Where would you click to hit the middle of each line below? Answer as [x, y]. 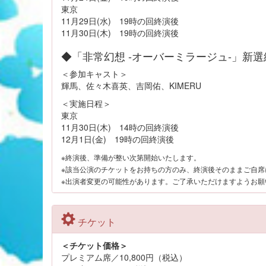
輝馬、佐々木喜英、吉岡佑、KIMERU [131, 85]
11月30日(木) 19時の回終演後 [120, 33]
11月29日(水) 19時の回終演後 [120, 21]
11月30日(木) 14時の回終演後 [120, 127]
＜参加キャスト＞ [94, 74]
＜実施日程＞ [86, 103]
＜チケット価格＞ [94, 245]
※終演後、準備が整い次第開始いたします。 [131, 157]
